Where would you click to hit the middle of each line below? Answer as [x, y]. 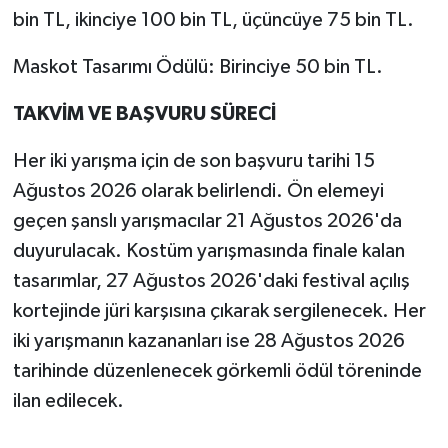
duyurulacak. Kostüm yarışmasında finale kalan [208, 251]
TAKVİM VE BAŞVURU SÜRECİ [144, 114]
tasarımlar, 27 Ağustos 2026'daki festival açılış [211, 281]
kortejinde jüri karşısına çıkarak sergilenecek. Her [219, 311]
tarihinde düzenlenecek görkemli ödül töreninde [217, 371]
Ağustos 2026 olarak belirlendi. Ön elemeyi [198, 191]
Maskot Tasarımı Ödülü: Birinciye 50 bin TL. [197, 67]
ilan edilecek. [68, 401]
